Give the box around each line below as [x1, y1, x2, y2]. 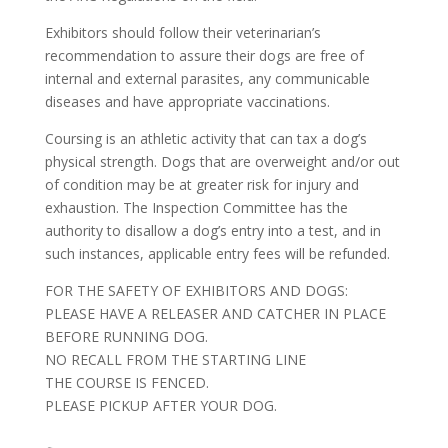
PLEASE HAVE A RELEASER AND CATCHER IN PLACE [44, 304, 386, 324]
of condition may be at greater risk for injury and [44, 175, 359, 195]
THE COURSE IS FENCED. [44, 373, 209, 393]
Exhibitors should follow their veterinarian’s [44, 23, 321, 43]
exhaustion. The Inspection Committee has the [44, 198, 348, 218]
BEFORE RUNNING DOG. [44, 327, 208, 347]
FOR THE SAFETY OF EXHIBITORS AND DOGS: [44, 281, 348, 301]
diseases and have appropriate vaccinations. [44, 92, 330, 112]
